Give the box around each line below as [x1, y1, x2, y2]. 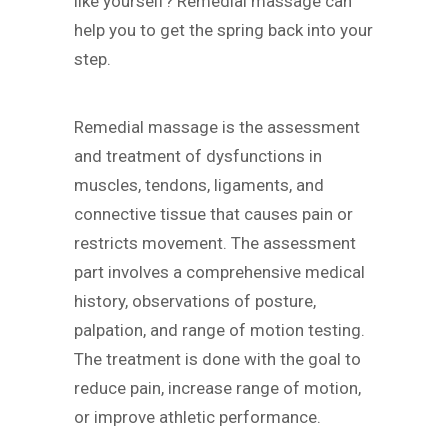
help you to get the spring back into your [74, 19, 373, 40]
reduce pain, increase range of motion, [74, 378, 361, 399]
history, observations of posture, [74, 291, 316, 312]
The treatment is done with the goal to [74, 349, 361, 370]
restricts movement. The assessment [74, 233, 356, 254]
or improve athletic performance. [74, 407, 321, 428]
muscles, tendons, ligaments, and [74, 175, 324, 196]
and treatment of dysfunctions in [74, 146, 322, 167]
